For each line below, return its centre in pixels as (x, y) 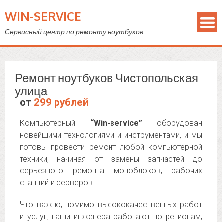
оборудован (172, 123)
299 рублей (61, 102)
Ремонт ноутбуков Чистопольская (107, 78)
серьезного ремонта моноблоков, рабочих (111, 171)
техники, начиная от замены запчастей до (111, 159)
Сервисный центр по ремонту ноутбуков (74, 31)
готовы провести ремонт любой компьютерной (111, 147)
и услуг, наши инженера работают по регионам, (111, 216)
